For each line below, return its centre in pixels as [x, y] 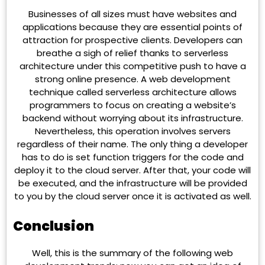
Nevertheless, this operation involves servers [132, 131]
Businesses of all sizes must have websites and [132, 14]
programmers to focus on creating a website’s [132, 105]
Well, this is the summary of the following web [132, 253]
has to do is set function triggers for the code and [132, 157]
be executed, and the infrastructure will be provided [132, 183]
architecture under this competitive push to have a [132, 66]
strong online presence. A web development [132, 79]
